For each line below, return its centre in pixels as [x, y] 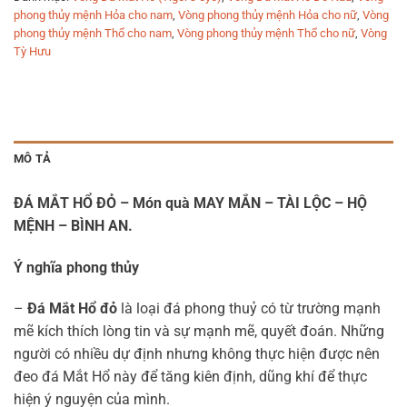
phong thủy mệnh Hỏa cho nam [93, 15]
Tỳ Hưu [32, 51]
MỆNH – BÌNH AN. [73, 225]
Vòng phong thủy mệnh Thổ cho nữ [266, 33]
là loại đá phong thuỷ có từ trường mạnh [249, 309]
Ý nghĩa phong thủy [76, 267]
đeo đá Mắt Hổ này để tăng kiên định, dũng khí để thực [190, 377]
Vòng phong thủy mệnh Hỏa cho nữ [268, 15]
